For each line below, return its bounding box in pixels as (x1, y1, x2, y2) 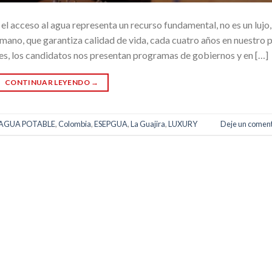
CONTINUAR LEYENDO (4, 77, 92, 87)
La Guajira (131, 119, 165, 129)
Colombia (58, 119, 91, 129)
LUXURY (168, 119, 197, 129)
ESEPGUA (94, 119, 127, 129)
